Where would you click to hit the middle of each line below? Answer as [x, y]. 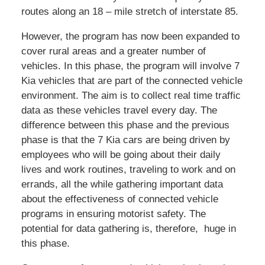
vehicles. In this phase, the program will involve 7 [130, 66]
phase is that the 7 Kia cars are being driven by [125, 140]
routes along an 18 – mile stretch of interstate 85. [130, 12]
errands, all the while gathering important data [122, 185]
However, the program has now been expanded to [130, 37]
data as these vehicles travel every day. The [119, 111]
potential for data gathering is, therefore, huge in [128, 229]
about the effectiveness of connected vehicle [119, 199]
